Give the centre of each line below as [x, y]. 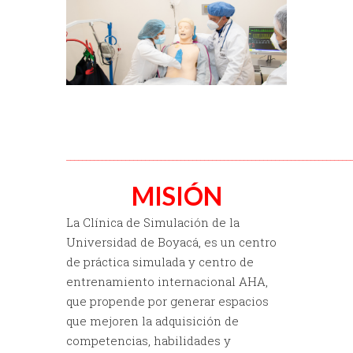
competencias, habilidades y [149, 340]
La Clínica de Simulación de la [153, 222]
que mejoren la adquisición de [152, 320]
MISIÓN [176, 195]
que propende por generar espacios [167, 301]
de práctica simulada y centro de [160, 261]
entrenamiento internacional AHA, [167, 281]
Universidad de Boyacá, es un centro [171, 242]
